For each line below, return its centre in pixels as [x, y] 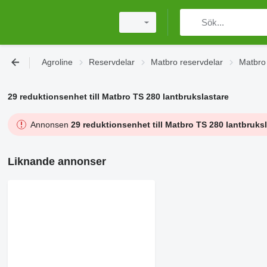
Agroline [57, 62]
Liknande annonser [57, 162]
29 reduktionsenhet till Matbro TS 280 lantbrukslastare [118, 97]
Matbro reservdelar [187, 62]
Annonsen [50, 125]
